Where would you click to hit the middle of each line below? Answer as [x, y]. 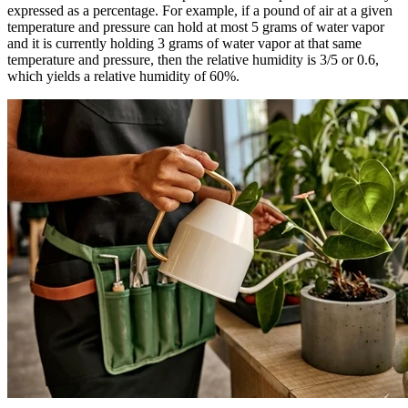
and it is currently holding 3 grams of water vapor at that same [184, 44]
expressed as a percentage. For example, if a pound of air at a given [200, 11]
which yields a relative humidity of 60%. [123, 76]
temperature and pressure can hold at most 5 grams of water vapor [196, 27]
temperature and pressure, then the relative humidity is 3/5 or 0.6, [193, 60]
